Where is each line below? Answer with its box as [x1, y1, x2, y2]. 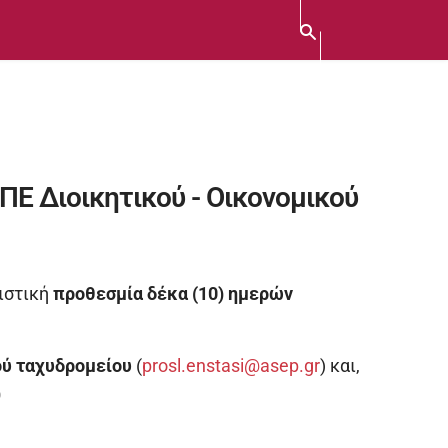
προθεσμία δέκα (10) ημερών [53, 283, 293, 305]
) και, [320, 355, 360, 377]
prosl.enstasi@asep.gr [142, 355, 320, 377]
